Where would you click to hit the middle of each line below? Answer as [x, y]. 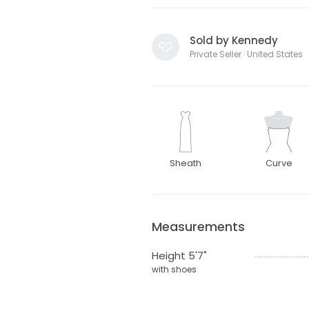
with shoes [174, 270]
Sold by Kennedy [233, 41]
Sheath [186, 163]
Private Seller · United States [246, 54]
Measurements [198, 227]
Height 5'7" [179, 256]
